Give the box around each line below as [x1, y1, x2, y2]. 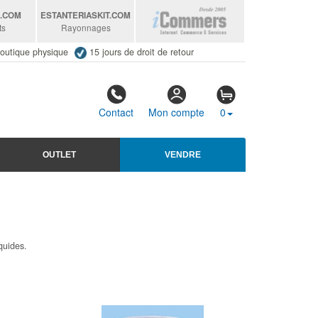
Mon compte [148, 105, 204, 120]
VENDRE [165, 149, 201, 160]
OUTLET [43, 149, 76, 160]
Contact [99, 105, 133, 120]
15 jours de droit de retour [89, 45, 194, 58]
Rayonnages [60, 21, 111, 33]
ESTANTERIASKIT [40, 9, 110, 21]
